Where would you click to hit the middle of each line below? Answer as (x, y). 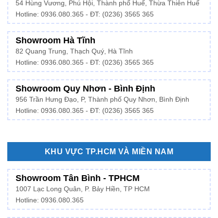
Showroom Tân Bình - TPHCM (78, 178)
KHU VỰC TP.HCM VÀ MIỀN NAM (109, 152)
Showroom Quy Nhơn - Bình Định (85, 89)
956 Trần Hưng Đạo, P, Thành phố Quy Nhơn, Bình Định (102, 100)
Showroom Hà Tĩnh (55, 41)
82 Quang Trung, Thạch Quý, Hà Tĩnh (74, 52)
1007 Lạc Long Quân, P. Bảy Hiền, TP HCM (83, 189)
